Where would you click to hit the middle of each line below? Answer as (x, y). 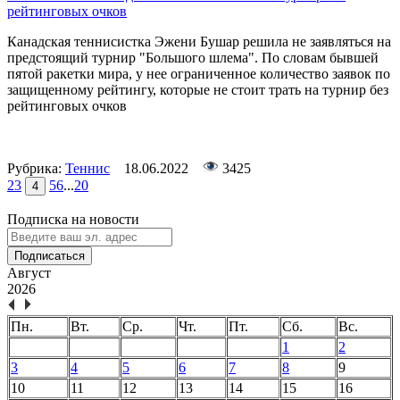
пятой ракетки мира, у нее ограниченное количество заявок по (199, 74)
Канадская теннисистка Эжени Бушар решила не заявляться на (199, 42)
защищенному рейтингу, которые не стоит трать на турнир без (198, 90)
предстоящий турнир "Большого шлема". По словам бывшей (193, 58)
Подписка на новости (73, 220)
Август (29, 273)
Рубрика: (36, 169)
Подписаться (50, 256)
